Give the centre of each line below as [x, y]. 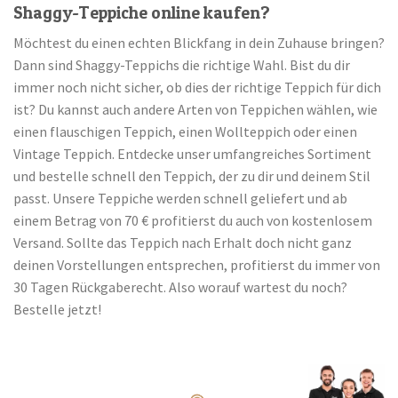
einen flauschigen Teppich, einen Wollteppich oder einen [185, 131]
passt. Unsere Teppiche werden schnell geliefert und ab [180, 198]
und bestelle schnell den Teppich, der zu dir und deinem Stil [192, 175]
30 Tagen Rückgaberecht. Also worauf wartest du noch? [180, 287]
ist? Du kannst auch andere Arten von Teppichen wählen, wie [195, 109]
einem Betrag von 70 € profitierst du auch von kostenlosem [193, 220]
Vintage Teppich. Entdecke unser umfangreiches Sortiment [192, 153]
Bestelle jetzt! [57, 309]
